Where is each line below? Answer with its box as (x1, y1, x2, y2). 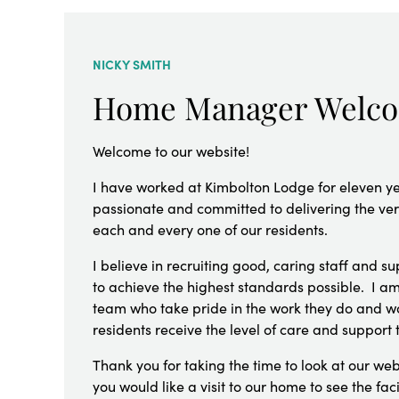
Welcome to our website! (93, 142, 249, 160)
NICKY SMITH (93, 55, 171, 73)
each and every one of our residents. (93, 220, 328, 239)
